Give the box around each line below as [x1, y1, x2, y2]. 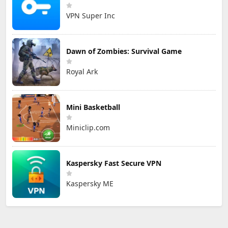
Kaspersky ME [66, 179, 113, 189]
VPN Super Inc [66, 11, 115, 21]
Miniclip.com [66, 123, 110, 133]
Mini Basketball [66, 102, 120, 112]
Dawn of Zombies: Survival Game [66, 46, 182, 56]
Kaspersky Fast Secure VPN [66, 158, 161, 168]
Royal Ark [66, 67, 98, 77]
